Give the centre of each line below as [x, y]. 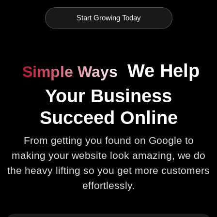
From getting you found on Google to [108, 140]
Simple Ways [70, 72]
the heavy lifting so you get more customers [108, 170]
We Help [161, 71]
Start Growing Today [108, 18]
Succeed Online [108, 118]
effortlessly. [108, 185]
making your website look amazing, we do [108, 155]
